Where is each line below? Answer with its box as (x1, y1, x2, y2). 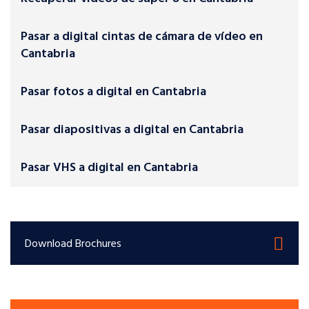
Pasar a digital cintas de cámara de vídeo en (21, 27, 263, 48)
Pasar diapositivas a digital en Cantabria (21, 120, 243, 141)
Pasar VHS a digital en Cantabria (21, 158, 198, 179)
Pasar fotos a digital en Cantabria (21, 82, 206, 103)
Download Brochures (25, 235, 121, 254)
